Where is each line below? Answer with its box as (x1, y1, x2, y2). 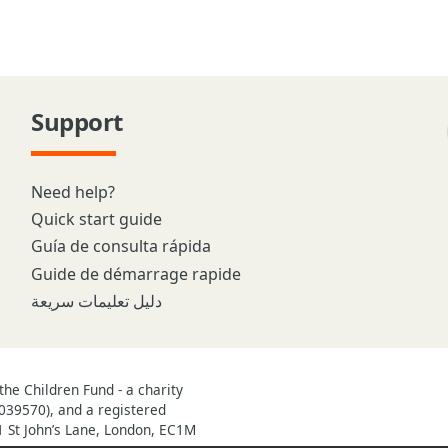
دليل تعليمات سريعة (31, 289, 162, 312)
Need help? (31, 181, 115, 203)
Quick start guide (31, 208, 162, 231)
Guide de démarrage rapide (31, 262, 241, 285)
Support (31, 105, 123, 138)
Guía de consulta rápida (31, 235, 211, 258)
